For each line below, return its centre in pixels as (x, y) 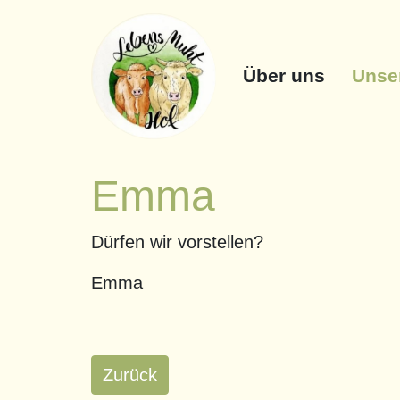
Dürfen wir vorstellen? (177, 242)
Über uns (284, 76)
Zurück (130, 375)
